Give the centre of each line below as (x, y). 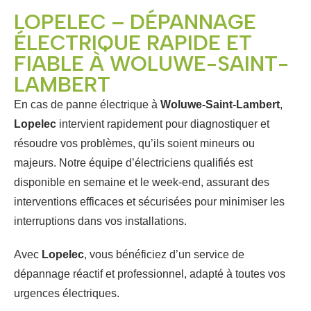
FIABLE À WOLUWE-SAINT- (151, 63)
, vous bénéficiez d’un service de (164, 254)
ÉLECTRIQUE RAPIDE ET (133, 42)
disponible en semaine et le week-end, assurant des (142, 182)
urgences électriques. (67, 293)
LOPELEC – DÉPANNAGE (135, 22)
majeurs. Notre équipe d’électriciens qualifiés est (133, 162)
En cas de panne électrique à (87, 104)
